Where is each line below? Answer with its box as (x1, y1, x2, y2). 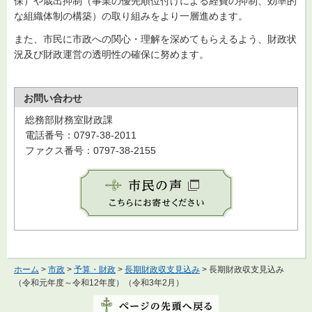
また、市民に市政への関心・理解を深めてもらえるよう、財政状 (14, 33, 297, 45)
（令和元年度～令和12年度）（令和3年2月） (14, 278, 184, 288)
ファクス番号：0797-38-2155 (25, 145, 156, 157)
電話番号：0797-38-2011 (25, 130, 136, 141)
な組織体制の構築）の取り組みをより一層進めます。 (14, 10, 248, 22)
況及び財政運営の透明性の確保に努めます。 (14, 48, 209, 60)
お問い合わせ (24, 93, 82, 104)
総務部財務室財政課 (25, 114, 123, 126)
